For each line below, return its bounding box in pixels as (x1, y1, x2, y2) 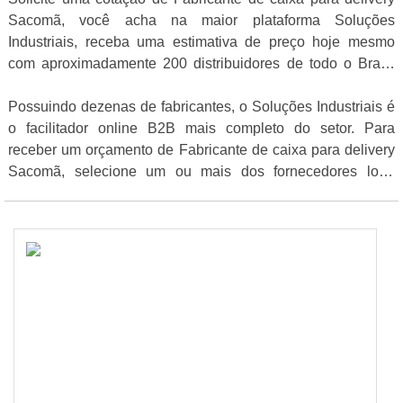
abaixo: (8, 185, 55, 201)
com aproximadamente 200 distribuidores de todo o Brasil (8, 56, 395, 72)
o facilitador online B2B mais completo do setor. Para (8, 121, 395, 137)
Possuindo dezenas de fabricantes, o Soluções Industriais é (8, 99, 395, 115)
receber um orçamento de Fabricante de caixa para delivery (8, 142, 395, 158)
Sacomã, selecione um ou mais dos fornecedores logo (8, 164, 395, 180)
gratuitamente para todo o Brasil (8, 77, 211, 94)
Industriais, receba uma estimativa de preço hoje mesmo (8, 34, 395, 50)
